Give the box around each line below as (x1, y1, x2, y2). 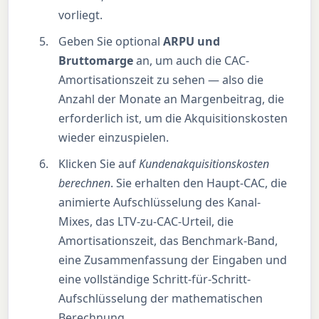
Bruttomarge (58, 53, 134, 69)
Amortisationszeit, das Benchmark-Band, (58, 233, 278, 249)
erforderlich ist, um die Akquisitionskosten (58, 110, 288, 127)
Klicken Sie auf (58, 156, 140, 172)
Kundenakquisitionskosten (139, 156, 270, 172)
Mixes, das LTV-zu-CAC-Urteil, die (58, 214, 234, 230)
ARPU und (163, 33, 221, 50)
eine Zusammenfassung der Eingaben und (58, 252, 288, 268)
